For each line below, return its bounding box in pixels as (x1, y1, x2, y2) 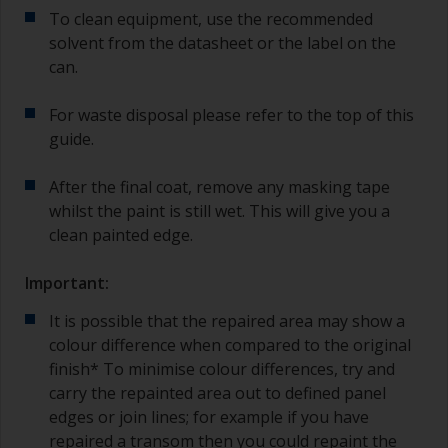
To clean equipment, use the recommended (49, 7, 373, 30)
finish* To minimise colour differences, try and (49, 357, 395, 380)
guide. (49, 127, 94, 150)
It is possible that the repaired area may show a (49, 309, 405, 332)
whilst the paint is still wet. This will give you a (49, 199, 390, 222)
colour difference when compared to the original (49, 333, 411, 356)
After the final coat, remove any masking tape (49, 175, 390, 198)
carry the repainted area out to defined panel (49, 381, 386, 404)
